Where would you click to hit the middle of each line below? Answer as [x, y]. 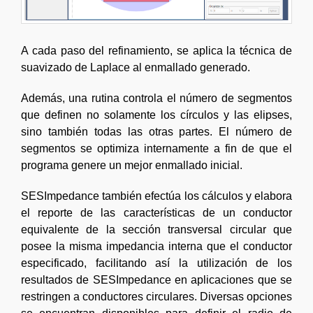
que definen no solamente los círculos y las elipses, [156, 115]
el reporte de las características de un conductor [156, 213]
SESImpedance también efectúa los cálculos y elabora [156, 196]
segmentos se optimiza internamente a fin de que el [156, 149]
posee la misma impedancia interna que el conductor [156, 247]
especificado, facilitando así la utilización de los [156, 263]
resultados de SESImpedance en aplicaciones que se [156, 280]
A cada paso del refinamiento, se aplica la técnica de [156, 51]
